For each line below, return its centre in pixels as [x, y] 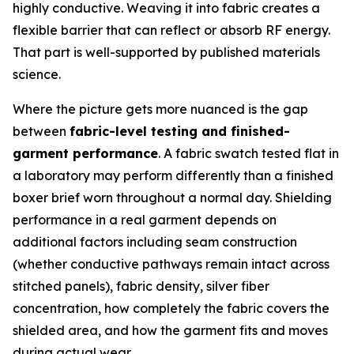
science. [37, 75]
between [41, 132]
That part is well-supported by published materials [166, 53]
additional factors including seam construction [155, 242]
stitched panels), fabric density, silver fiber [141, 286]
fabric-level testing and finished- [180, 132]
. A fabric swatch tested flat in [249, 154]
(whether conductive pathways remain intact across [171, 264]
